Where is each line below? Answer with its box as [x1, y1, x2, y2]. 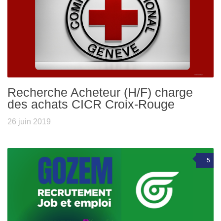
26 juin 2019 [7, 117, 51, 126]
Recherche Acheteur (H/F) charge [7, 85, 193, 100]
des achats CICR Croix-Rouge [7, 97, 175, 111]
